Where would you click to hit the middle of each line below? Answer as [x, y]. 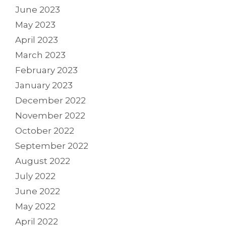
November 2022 [50, 116]
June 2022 [38, 191]
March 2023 [40, 55]
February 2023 [46, 70]
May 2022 [35, 207]
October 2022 [45, 131]
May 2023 [35, 25]
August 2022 [43, 161]
